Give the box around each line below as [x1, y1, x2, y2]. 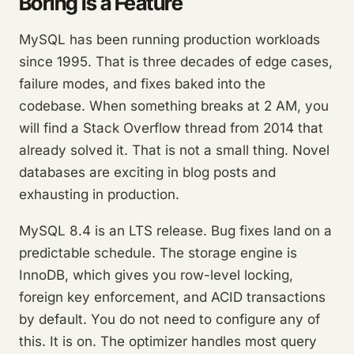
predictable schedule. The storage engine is [19, 245, 297, 261]
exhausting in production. [19, 186, 179, 202]
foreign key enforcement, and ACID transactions [19, 289, 326, 305]
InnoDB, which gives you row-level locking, [19, 267, 293, 283]
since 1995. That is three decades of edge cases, [19, 54, 333, 70]
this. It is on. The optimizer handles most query [19, 333, 317, 349]
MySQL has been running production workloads [19, 32, 320, 47]
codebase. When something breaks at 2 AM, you [19, 98, 329, 114]
